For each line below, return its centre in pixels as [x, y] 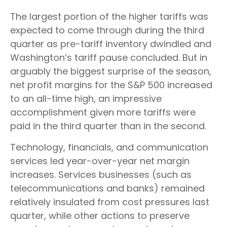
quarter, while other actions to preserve [100, 216]
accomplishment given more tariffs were [103, 112]
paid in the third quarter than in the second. [108, 126]
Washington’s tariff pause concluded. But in [109, 58]
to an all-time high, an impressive [86, 99]
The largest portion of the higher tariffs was [109, 17]
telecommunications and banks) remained [107, 188]
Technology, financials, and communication [109, 147]
